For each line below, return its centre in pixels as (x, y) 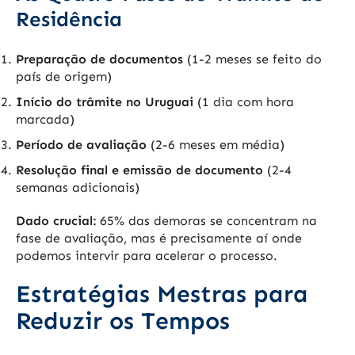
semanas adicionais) (78, 188)
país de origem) (64, 77)
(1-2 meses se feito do (252, 59)
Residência (69, 20)
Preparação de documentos (99, 59)
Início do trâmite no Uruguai (105, 102)
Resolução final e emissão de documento (139, 170)
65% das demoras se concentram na (206, 221)
